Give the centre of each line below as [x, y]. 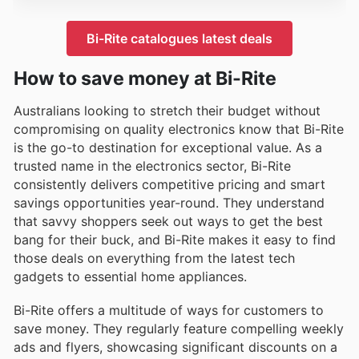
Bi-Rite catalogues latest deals [179, 38]
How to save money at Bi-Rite [145, 78]
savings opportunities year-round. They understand [169, 202]
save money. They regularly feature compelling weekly [179, 328]
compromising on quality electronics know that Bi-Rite [179, 129]
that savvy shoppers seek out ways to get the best [168, 221]
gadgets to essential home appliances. [130, 276]
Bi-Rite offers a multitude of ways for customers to [169, 310]
